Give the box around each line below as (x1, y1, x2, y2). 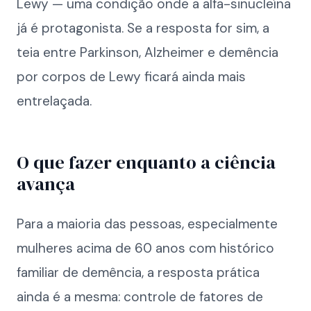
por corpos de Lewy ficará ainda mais (17, 68, 246, 85)
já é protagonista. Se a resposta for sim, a (17, 19, 269, 37)
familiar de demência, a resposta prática (17, 264, 260, 281)
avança (17, 171, 75, 196)
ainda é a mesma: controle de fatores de (17, 288, 263, 305)
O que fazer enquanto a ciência (17, 150, 276, 175)
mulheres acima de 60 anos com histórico (17, 239, 274, 257)
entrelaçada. (17, 92, 92, 110)
